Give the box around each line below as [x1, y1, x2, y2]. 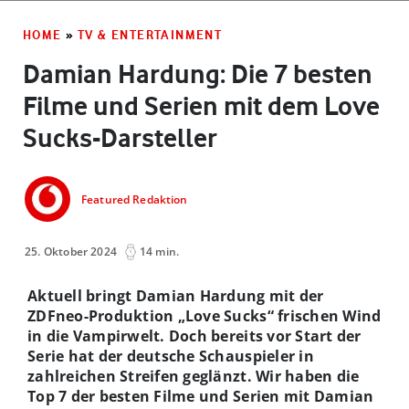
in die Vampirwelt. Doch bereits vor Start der [27, 325, 362, 346]
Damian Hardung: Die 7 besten [23, 58, 372, 89]
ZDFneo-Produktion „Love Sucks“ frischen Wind [27, 305, 382, 326]
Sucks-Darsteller [23, 121, 217, 153]
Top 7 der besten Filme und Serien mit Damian [27, 385, 374, 406]
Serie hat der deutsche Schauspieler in [27, 345, 314, 366]
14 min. [139, 243, 180, 259]
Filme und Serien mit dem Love [23, 89, 380, 121]
